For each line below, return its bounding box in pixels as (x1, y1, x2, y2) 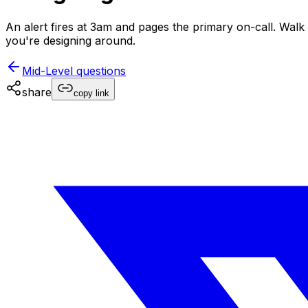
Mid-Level (22, 63, 73, 78)
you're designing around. (5, 33, 135, 47)
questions (73, 63, 126, 78)
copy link (74, 87, 109, 98)
